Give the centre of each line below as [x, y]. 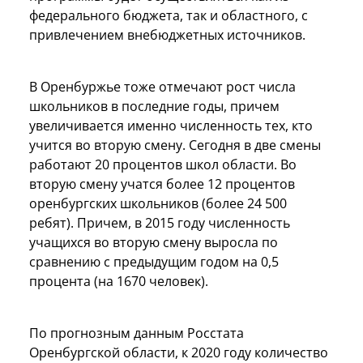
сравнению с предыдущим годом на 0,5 [154, 261]
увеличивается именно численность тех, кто [171, 125]
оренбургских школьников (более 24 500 [158, 203]
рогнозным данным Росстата [151, 333]
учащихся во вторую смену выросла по [154, 242]
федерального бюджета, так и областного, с [169, 15]
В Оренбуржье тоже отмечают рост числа [162, 86]
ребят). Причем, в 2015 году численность [160, 222]
